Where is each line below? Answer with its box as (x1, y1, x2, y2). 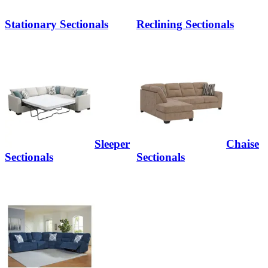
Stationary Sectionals (5, 17, 108, 31)
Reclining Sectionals (136, 17, 234, 31)
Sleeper (95, 138, 130, 151)
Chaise (226, 138, 259, 151)
